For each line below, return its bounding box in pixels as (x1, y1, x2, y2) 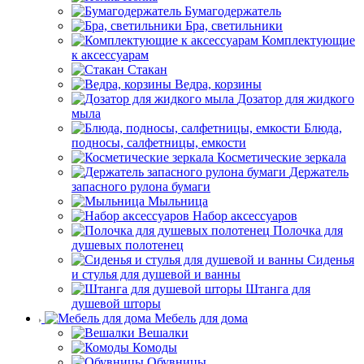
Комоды (132, 340, 177, 355)
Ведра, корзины (175, 77, 262, 92)
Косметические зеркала (217, 150, 346, 165)
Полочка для (273, 223, 343, 238)
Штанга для (245, 282, 310, 297)
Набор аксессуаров (193, 209, 297, 223)
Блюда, (304, 121, 342, 136)
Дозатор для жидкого (237, 92, 354, 106)
